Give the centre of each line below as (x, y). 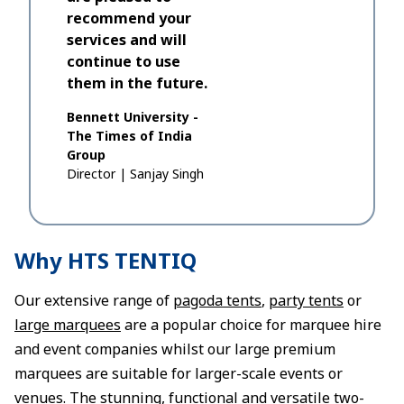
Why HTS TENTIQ (106, 260)
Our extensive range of (94, 300)
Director (91, 174)
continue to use (124, 61)
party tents (306, 300)
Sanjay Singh (167, 174)
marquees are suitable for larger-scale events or (179, 373)
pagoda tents (217, 300)
